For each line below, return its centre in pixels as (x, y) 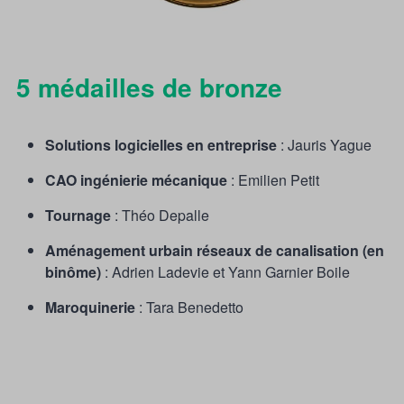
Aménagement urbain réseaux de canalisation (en (215, 251)
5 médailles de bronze (146, 87)
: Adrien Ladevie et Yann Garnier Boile (225, 272)
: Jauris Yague (324, 145)
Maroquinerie (90, 308)
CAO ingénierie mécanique (136, 180)
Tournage (78, 216)
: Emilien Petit (273, 180)
